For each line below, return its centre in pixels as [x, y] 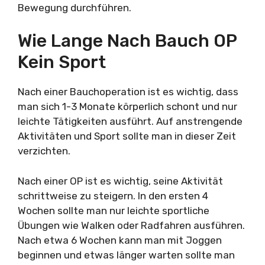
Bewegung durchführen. [75, 7]
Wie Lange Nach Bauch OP [127, 41]
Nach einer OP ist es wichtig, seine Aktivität [120, 181]
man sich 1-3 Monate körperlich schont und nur [127, 106]
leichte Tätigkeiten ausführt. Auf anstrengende [130, 121]
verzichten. [44, 151]
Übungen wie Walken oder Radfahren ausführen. [131, 225]
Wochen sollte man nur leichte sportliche [114, 210]
